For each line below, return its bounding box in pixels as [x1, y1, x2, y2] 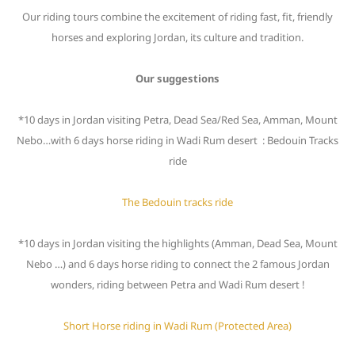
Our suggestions [136, 71, 219, 86]
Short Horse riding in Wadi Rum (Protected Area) [63, 319, 292, 333]
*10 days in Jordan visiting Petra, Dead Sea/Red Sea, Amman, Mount [17, 113, 338, 127]
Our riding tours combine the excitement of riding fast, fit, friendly [22, 10, 333, 24]
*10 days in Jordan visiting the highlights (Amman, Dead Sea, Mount [17, 236, 338, 250]
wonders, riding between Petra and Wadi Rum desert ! [50, 277, 305, 292]
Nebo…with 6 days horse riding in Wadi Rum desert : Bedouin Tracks [17, 133, 338, 147]
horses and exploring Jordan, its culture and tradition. [52, 30, 303, 44]
